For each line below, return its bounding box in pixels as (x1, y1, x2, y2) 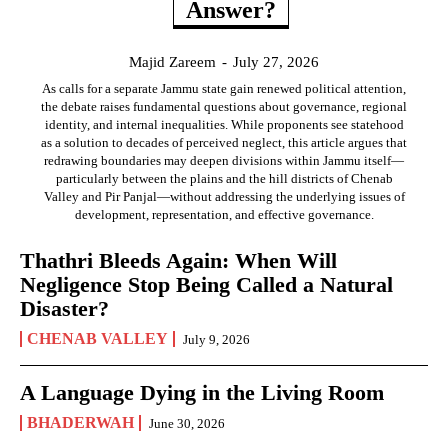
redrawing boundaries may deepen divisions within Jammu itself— (44, 153, 404, 169)
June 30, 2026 (149, 416, 225, 432)
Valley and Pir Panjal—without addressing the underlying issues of (43, 189, 405, 205)
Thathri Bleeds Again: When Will (20, 248, 337, 274)
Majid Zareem (129, 54, 216, 71)
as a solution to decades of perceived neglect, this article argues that (41, 135, 407, 151)
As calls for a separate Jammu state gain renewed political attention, (42, 81, 406, 97)
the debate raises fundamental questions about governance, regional (41, 99, 407, 115)
